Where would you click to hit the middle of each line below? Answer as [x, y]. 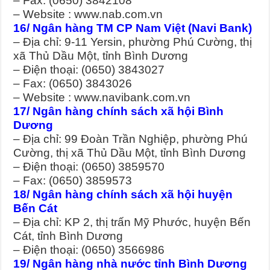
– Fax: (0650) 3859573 [73, 181]
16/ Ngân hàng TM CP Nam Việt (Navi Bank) [133, 28]
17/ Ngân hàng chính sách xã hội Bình [119, 111]
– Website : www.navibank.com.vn [102, 98]
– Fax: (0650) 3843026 [73, 84]
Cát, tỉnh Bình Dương [68, 236]
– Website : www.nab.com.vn [88, 14]
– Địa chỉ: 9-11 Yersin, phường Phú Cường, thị [133, 42]
